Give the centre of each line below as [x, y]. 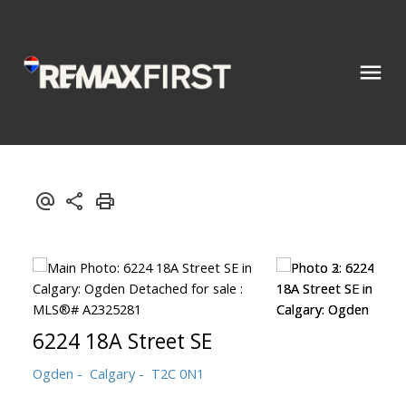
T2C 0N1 [177, 373]
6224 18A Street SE [122, 340]
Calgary [112, 373]
